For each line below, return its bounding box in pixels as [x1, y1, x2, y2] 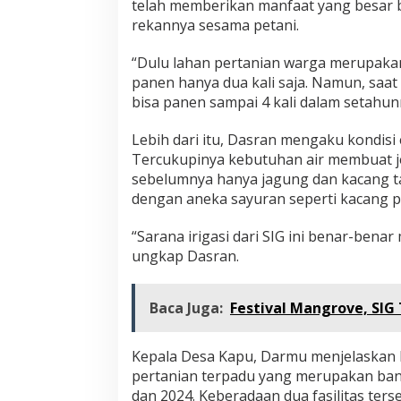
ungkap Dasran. [132, 246, 239, 267]
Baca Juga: [149, 298, 223, 319]
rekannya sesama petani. [132, 15, 299, 36]
